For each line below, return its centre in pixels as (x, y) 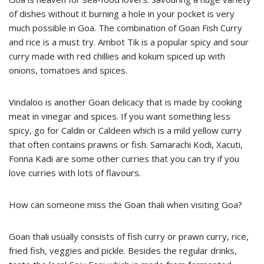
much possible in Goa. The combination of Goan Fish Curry (126, 27)
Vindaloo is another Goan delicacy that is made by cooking (126, 102)
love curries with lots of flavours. (75, 172)
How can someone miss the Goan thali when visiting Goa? (126, 204)
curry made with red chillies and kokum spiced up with (117, 56)
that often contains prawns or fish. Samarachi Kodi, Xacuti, (126, 144)
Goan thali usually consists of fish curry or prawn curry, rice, (129, 236)
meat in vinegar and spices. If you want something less (120, 116)
